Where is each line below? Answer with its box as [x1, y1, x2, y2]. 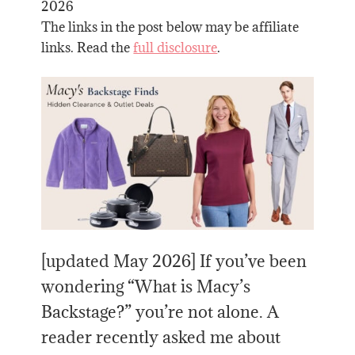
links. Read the [41, 38, 134, 56]
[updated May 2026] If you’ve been [41, 250, 307, 272]
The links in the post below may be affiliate [41, 17, 300, 36]
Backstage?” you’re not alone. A [41, 300, 280, 323]
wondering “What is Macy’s [41, 275, 251, 297]
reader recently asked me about [41, 326, 281, 348]
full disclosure [133, 38, 218, 56]
